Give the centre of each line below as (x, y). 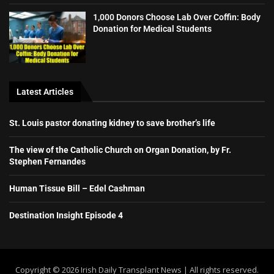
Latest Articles (45, 91)
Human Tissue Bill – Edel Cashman (77, 188)
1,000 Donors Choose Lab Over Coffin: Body (177, 17)
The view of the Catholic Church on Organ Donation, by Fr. (120, 150)
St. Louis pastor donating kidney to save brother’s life (112, 123)
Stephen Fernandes (47, 161)
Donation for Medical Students (153, 29)
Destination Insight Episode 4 (66, 215)
